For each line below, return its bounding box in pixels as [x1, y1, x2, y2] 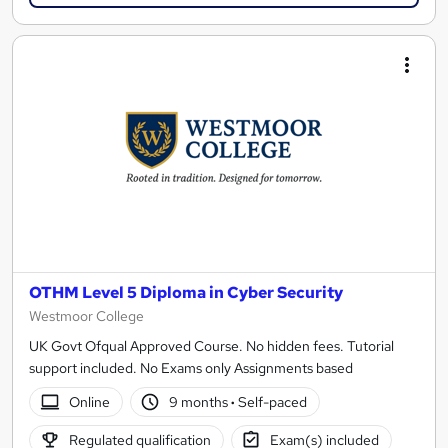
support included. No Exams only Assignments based [29, 359, 353, 378]
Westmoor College [29, 307, 144, 326]
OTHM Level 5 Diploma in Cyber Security [29, 282, 343, 304]
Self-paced [235, 393, 308, 412]
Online [68, 393, 110, 412]
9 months [169, 393, 232, 412]
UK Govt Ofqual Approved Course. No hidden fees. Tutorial [29, 337, 394, 356]
